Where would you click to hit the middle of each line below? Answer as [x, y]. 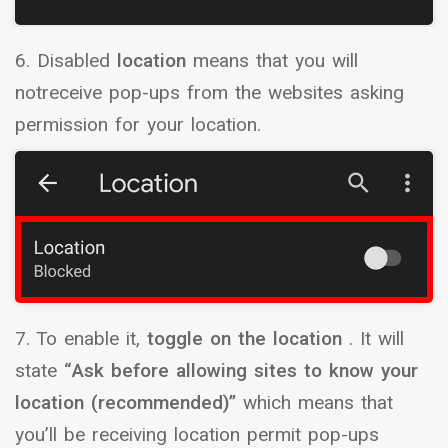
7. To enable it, [77, 338]
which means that [318, 402]
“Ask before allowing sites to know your [237, 370]
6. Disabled [62, 61]
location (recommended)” [129, 402]
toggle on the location [244, 338]
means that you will [275, 61]
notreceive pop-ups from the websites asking [209, 93]
